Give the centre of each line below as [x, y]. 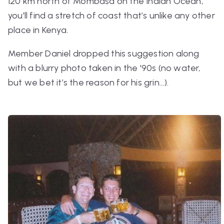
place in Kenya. [39, 30]
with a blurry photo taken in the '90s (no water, [104, 68]
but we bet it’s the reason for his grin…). [89, 83]
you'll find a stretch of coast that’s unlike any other [111, 16]
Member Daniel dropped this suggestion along [104, 54]
